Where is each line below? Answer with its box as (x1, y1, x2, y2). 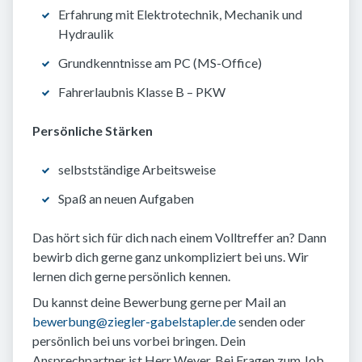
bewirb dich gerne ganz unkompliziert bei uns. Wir (32, 249, 309, 265)
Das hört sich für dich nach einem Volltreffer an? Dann (32, 229, 326, 246)
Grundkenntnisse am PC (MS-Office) (58, 55, 262, 71)
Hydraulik (58, 26, 114, 42)
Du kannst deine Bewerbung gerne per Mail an (32, 294, 286, 310)
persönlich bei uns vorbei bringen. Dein (32, 333, 246, 349)
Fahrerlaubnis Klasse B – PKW (58, 84, 225, 100)
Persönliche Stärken (32, 123, 153, 139)
